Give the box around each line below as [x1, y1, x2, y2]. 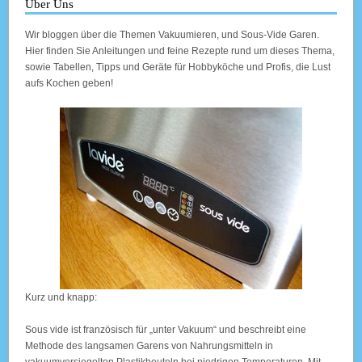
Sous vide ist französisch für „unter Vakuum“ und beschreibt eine [25, 323, 307, 335]
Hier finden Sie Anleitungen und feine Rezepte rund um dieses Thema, [25, 44, 335, 57]
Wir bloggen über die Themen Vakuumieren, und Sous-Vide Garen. [25, 28, 320, 40]
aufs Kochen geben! [25, 77, 114, 89]
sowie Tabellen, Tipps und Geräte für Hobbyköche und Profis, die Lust [25, 61, 331, 73]
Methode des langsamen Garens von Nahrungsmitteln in [25, 339, 274, 351]
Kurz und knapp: [25, 291, 98, 303]
